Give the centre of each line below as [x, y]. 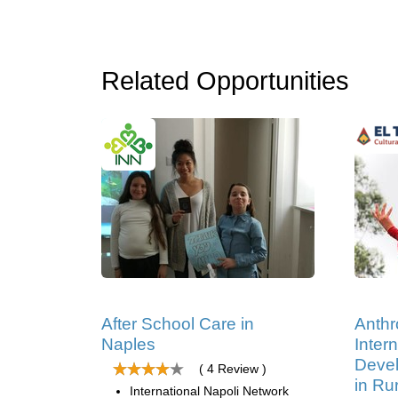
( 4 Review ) [233, 369]
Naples [128, 344]
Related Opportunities [225, 81]
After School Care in [178, 324]
